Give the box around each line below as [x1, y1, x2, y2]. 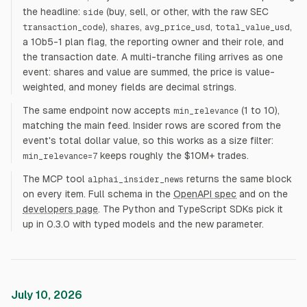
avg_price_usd [145, 23, 210, 32]
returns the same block [184, 173, 292, 184]
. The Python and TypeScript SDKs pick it [98, 204, 283, 214]
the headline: [23, 6, 80, 17]
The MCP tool [23, 173, 85, 184]
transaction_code [23, 23, 103, 32]
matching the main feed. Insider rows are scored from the [23, 120, 281, 131]
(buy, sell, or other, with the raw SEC [103, 6, 269, 17]
